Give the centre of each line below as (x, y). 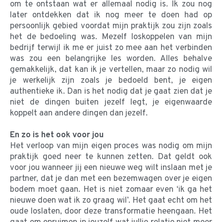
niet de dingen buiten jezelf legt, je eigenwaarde (111, 102)
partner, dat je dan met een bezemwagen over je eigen (111, 179)
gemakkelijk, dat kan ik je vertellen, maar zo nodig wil (111, 70)
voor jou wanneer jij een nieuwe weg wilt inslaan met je (111, 168)
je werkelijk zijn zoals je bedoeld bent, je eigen (111, 81)
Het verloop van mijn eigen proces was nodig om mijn (111, 146)
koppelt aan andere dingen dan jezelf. (80, 113)
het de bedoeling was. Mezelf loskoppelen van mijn (111, 37)
